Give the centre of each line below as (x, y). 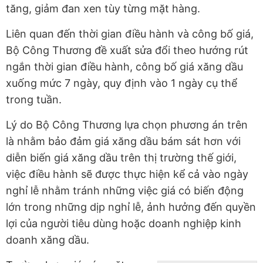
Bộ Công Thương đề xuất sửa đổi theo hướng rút (127, 50)
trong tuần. (34, 100)
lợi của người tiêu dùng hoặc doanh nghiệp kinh (124, 224)
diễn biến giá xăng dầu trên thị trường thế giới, (121, 158)
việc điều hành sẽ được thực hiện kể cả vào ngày (127, 174)
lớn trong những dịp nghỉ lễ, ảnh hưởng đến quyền (131, 207)
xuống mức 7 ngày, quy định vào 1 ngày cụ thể (122, 83)
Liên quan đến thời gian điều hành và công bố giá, (130, 34)
